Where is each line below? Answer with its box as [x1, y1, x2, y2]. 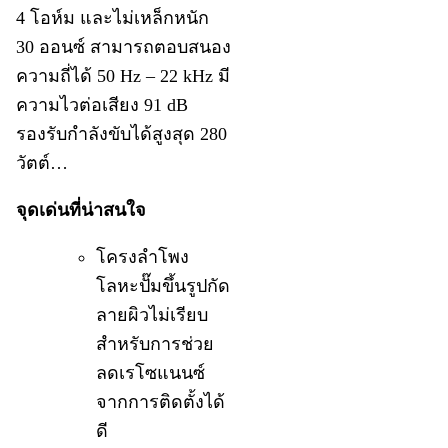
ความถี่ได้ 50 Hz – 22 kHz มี [16, 66, 231, 87]
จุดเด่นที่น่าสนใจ [16, 200, 147, 221]
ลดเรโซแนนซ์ [96, 363, 206, 384]
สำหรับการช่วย [96, 334, 215, 355]
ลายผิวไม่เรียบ [96, 305, 209, 326]
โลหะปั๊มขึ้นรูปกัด [96, 276, 231, 297]
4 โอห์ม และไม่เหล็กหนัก [16, 8, 210, 29]
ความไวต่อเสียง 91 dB [16, 95, 189, 116]
